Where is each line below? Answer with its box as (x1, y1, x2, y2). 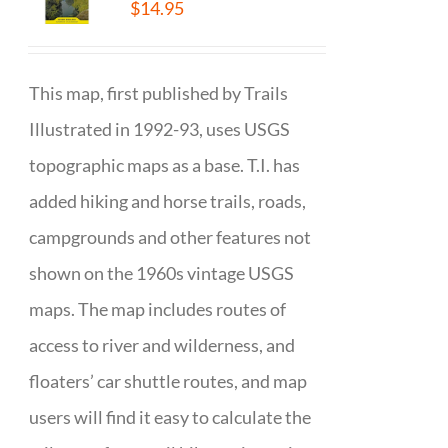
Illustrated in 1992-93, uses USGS (29, 118, 291, 140)
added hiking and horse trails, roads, (29, 190, 307, 212)
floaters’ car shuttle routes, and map (29, 370, 308, 392)
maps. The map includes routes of (29, 298, 287, 320)
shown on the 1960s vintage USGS (29, 262, 295, 284)
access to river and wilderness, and (29, 334, 296, 356)
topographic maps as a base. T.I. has (29, 154, 301, 176)
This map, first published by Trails (29, 82, 289, 104)
